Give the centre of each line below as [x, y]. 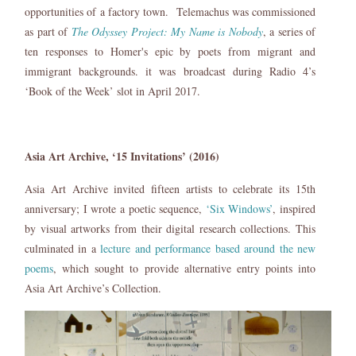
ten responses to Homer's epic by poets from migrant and [170, 52]
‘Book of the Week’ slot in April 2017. [114, 91]
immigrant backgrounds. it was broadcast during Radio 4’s [170, 72]
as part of [48, 32]
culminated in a [63, 249]
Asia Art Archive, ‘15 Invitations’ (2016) [124, 157]
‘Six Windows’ [239, 209]
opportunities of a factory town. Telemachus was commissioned [170, 12]
